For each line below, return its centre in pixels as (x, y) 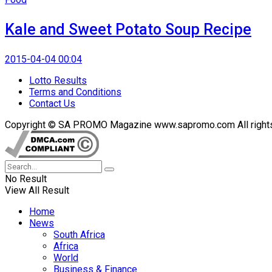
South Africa (79, 234)
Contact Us (52, 103)
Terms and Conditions (75, 92)
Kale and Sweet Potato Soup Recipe (128, 29)
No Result (26, 178)
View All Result (37, 190)
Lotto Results (58, 80)
